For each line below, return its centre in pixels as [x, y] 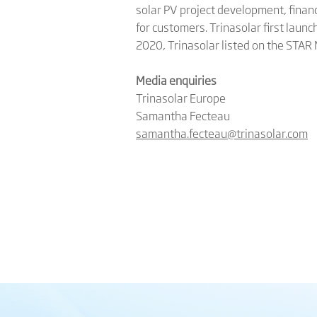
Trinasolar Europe [181, 98]
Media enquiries [176, 80]
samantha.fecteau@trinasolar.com [222, 133]
